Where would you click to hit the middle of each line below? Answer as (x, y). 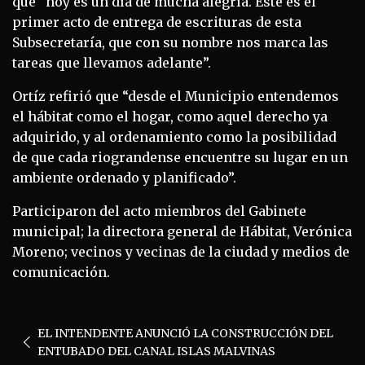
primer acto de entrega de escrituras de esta (157, 22)
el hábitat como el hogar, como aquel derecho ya (170, 116)
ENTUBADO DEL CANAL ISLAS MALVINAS (156, 351)
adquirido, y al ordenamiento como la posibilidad (174, 136)
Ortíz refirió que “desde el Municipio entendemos (176, 96)
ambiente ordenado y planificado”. (126, 177)
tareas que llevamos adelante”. (113, 62)
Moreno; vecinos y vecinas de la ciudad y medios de (181, 251)
